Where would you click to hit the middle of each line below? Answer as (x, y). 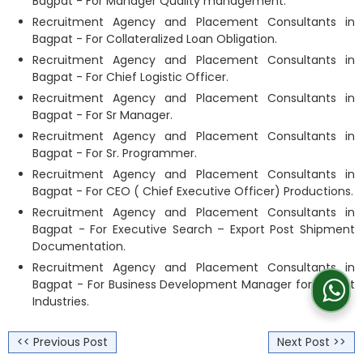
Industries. (61, 301)
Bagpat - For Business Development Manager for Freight (194, 284)
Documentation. (79, 246)
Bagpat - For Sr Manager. (102, 115)
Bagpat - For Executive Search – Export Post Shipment (194, 229)
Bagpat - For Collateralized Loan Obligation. (155, 39)
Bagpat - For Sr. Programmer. (115, 153)
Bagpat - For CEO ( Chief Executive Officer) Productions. (193, 191)
